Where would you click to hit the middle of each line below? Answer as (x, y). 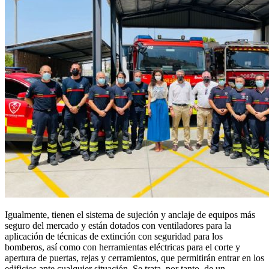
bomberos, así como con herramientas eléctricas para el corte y (122, 247)
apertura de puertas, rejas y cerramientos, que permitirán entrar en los (134, 258)
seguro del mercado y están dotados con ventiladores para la (118, 226)
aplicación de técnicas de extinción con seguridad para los (114, 237)
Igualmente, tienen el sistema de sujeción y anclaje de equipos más (130, 215)
